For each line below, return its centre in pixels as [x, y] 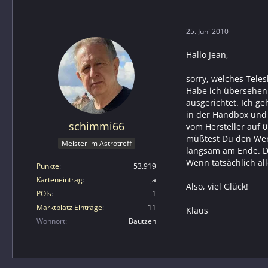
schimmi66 [96, 127]
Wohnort [51, 221]
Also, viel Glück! [217, 187]
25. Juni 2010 [207, 31]
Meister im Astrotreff [96, 144]
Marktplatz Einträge [69, 208]
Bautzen [142, 221]
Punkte [48, 166]
